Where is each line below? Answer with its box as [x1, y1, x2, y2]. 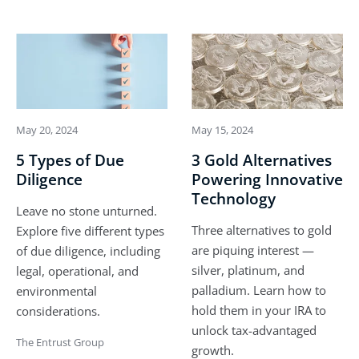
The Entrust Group [16, 335, 104, 350]
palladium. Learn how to [192, 282, 326, 299]
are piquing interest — [192, 242, 314, 259]
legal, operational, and [16, 263, 139, 280]
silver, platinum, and [192, 262, 305, 279]
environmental [16, 283, 97, 300]
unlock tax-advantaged [192, 322, 317, 339]
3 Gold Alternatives [192, 150, 332, 171]
